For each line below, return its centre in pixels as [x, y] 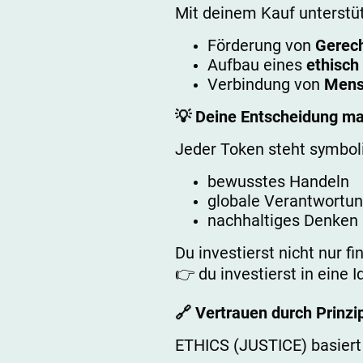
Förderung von [261, 45]
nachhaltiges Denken [283, 220]
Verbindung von [266, 84]
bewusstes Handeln [278, 181]
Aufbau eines [257, 64]
